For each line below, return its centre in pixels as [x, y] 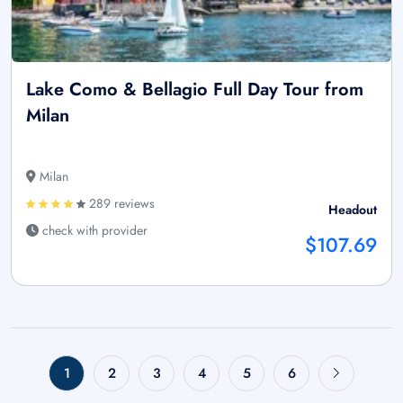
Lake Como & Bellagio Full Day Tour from [195, 90]
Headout [353, 210]
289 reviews [120, 204]
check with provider [93, 231]
